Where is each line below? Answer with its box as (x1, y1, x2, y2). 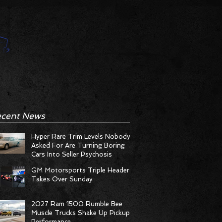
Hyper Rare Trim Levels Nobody (31, 133, 130, 140)
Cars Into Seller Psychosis (31, 151, 112, 158)
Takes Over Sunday (31, 175, 93, 183)
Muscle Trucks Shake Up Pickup (31, 209, 130, 217)
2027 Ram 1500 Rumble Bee (31, 200, 122, 208)
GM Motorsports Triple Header (31, 166, 129, 174)
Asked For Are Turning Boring (31, 142, 125, 149)
